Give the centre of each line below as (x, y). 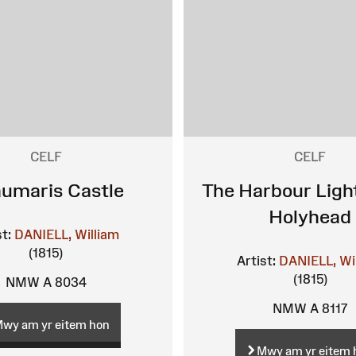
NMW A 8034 (46, 282)
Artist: (256, 261)
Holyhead (310, 217)
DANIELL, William (67, 235)
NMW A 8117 (310, 309)
